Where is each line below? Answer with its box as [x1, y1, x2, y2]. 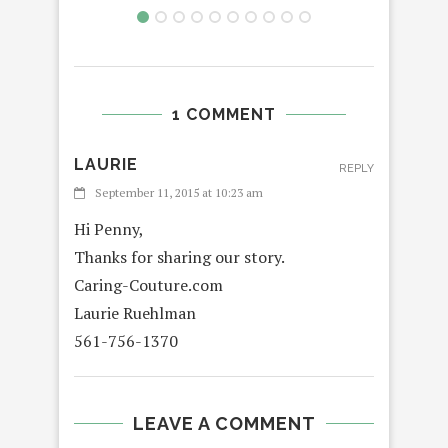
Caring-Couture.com [74, 274, 223, 297]
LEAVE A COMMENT [132, 413, 316, 435]
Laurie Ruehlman [74, 302, 196, 325]
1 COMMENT [172, 105, 276, 125]
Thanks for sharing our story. [74, 246, 285, 269]
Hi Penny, [74, 218, 144, 241]
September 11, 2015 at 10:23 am [95, 185, 263, 201]
